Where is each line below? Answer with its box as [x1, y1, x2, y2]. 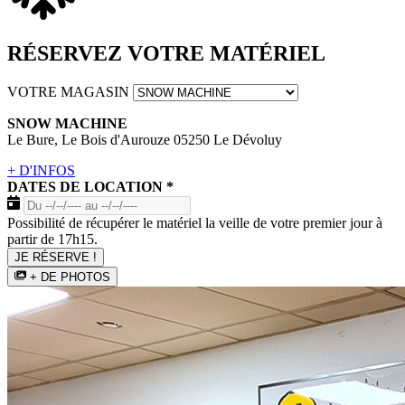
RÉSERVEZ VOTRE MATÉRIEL [7, 41, 325, 65]
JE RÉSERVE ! [14, 250, 97, 264]
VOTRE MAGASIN [7, 83, 133, 99]
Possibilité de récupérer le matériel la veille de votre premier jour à [7, 214, 382, 231]
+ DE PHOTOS [30, 269, 111, 284]
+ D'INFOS [7, 162, 75, 178]
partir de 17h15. [7, 231, 98, 247]
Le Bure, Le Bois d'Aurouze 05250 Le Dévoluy [7, 131, 282, 147]
